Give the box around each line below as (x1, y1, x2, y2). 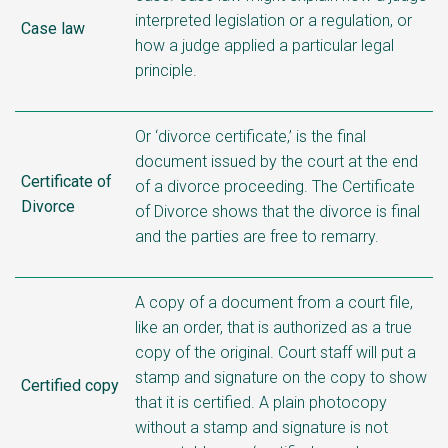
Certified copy (21, 375, 119, 395)
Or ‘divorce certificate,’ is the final (135, 126, 366, 146)
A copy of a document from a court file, (135, 292, 413, 312)
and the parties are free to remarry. (135, 226, 379, 246)
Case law (21, 18, 85, 38)
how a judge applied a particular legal (135, 35, 394, 55)
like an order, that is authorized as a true (135, 317, 412, 337)
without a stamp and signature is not (135, 417, 388, 437)
